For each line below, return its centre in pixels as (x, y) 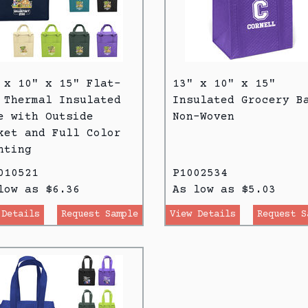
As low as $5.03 (224, 189)
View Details (203, 214)
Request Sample (100, 214)
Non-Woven (203, 117)
